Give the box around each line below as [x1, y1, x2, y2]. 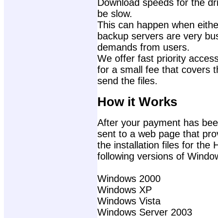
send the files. [97, 75, 158, 86]
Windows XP [97, 184, 152, 196]
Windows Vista [97, 196, 161, 207]
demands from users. [97, 41, 190, 53]
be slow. [97, 8, 132, 19]
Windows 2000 [97, 173, 161, 184]
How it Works [97, 94, 177, 109]
